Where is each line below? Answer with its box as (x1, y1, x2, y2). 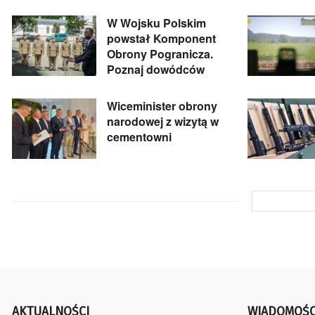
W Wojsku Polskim (107, 15, 206, 32)
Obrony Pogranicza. (107, 46, 213, 63)
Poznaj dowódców (107, 61, 205, 78)
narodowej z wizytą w (107, 113, 219, 130)
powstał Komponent (107, 30, 216, 47)
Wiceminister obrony (107, 98, 217, 115)
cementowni (107, 129, 172, 146)
